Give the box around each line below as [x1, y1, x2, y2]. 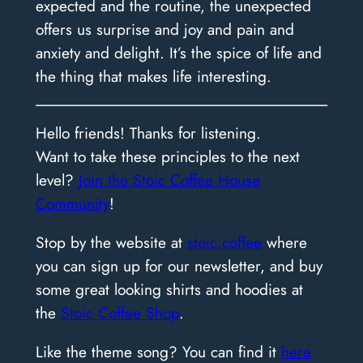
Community [35, 191, 109, 215]
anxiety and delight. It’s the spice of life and [35, 41, 322, 65]
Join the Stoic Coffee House [73, 168, 260, 191]
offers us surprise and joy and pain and [35, 18, 294, 41]
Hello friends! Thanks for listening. [35, 121, 261, 144]
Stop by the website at [35, 231, 187, 254]
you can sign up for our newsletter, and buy [35, 254, 322, 278]
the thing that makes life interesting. [35, 65, 271, 88]
